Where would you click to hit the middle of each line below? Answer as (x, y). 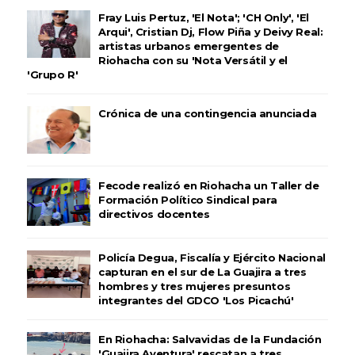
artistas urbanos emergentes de (188, 46)
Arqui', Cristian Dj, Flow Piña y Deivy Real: (210, 32)
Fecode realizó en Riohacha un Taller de (208, 186)
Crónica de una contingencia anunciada (207, 114)
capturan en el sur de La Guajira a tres (202, 272)
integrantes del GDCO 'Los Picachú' (196, 301)
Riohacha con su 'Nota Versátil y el (193, 61)
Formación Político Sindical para (187, 200)
